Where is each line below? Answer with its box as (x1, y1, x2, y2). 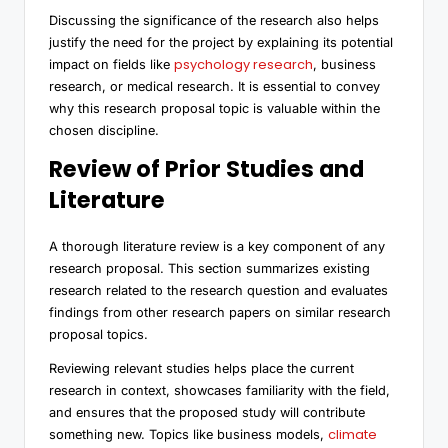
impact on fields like (49, 56, 174, 72)
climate (328, 425, 377, 443)
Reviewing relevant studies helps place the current (49, 360, 354, 376)
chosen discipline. (49, 122, 159, 138)
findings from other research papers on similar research (49, 304, 391, 320)
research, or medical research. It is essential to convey (49, 78, 380, 94)
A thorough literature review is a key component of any (49, 238, 385, 254)
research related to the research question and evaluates (49, 282, 388, 298)
